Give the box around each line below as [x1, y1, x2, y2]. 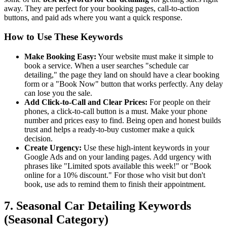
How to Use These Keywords [4, 31, 123, 43]
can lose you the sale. [24, 89, 92, 98]
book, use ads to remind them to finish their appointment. [24, 180, 206, 189]
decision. [24, 134, 53, 143]
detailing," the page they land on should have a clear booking [24, 70, 219, 80]
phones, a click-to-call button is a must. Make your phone [24, 107, 207, 116]
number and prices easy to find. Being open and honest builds [24, 116, 221, 125]
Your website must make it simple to [96, 52, 213, 61]
